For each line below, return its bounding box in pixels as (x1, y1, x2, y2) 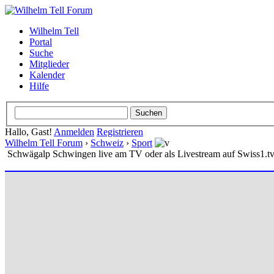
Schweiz (91, 137, 124, 148)
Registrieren (97, 126, 143, 137)
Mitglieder (29, 59, 69, 69)
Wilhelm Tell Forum (5, 137, 83, 148)
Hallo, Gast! (5, 126, 54, 137)
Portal (29, 37, 52, 47)
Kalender (29, 70, 65, 80)
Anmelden (54, 126, 94, 137)
